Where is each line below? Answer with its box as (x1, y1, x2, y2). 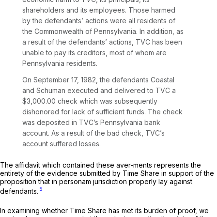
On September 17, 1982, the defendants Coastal (22, 75, 174, 84)
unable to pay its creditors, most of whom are (22, 48, 167, 57)
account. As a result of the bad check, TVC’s (22, 128, 165, 137)
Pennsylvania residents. (22, 59, 97, 67)
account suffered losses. (22, 139, 101, 148)
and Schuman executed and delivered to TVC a (22, 86, 176, 94)
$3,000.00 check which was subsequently (22, 96, 157, 105)
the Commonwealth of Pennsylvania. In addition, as (22, 27, 184, 35)
